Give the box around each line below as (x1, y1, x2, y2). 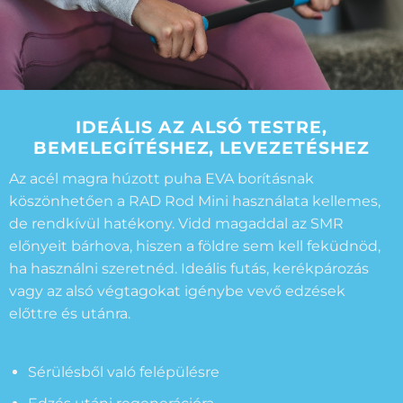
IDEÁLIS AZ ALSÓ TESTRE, (76, 116, 327, 139)
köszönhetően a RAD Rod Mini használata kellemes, (8, 192, 381, 210)
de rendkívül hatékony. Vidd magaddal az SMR (8, 214, 344, 232)
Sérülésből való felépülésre (27, 363, 219, 381)
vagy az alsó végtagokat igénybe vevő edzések (8, 282, 345, 300)
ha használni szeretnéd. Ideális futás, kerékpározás (8, 259, 369, 277)
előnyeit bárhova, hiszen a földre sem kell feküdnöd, (8, 237, 381, 255)
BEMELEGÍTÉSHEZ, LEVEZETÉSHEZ (33, 137, 370, 159)
